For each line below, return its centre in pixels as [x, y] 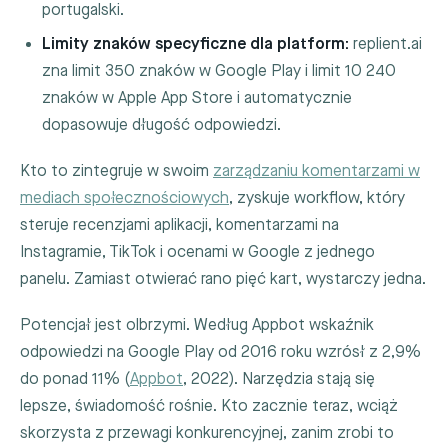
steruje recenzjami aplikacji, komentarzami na [179, 225]
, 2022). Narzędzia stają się [279, 379]
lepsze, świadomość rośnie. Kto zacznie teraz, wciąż [209, 406]
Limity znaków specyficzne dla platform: [196, 44]
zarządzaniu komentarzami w [316, 171]
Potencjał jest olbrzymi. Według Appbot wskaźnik [197, 325]
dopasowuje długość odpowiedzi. [162, 125]
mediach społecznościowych [124, 198]
